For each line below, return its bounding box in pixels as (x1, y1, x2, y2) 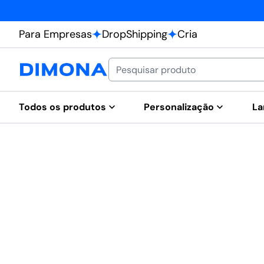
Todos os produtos (19, 101, 106, 113)
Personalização (144, 101, 214, 113)
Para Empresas (19, 27, 92, 41)
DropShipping (102, 27, 167, 41)
